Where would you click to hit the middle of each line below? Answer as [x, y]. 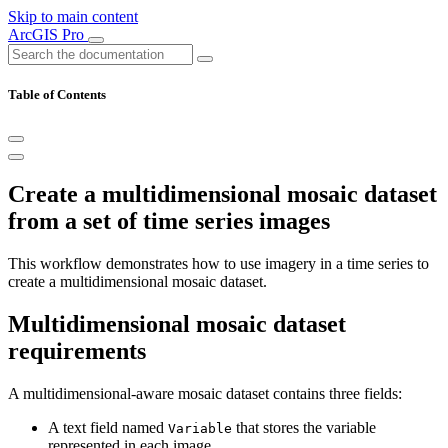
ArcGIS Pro [48, 34]
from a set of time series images [169, 221]
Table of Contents [57, 95]
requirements [77, 351]
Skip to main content [73, 16]
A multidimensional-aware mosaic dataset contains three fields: [205, 393]
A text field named [108, 427]
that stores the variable [304, 427]
